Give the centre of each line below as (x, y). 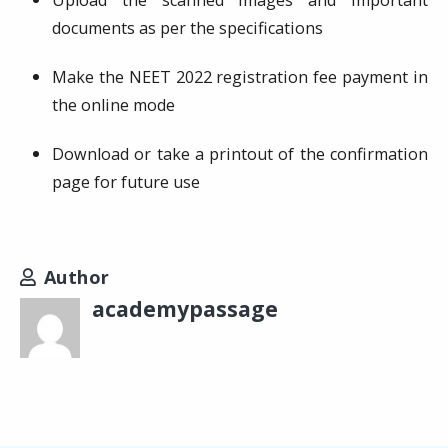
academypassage (185, 308)
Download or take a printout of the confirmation (240, 154)
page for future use (126, 182)
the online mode (113, 105)
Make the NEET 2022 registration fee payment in (240, 77)
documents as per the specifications (187, 28)
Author (76, 277)
